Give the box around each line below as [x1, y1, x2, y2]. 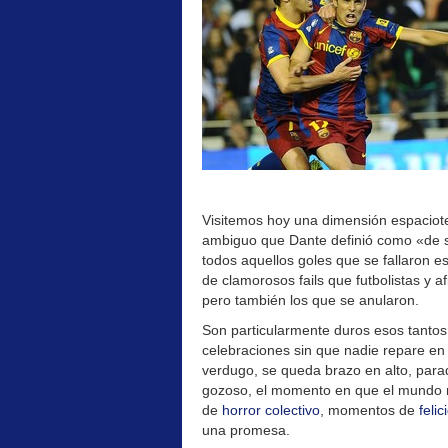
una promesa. [202, 422, 290, 438]
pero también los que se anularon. [202, 292, 419, 308]
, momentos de [320, 402, 419, 418]
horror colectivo [222, 402, 320, 418]
